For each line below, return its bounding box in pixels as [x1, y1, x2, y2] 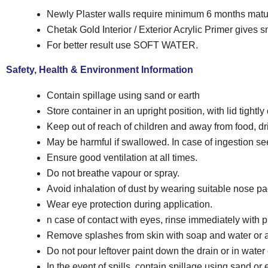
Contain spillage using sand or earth [47, 90, 200, 100]
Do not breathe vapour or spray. [47, 167, 179, 178]
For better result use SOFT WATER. [47, 39, 198, 50]
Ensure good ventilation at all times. [47, 152, 197, 163]
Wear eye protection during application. [47, 199, 212, 209]
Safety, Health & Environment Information [6, 64, 193, 75]
